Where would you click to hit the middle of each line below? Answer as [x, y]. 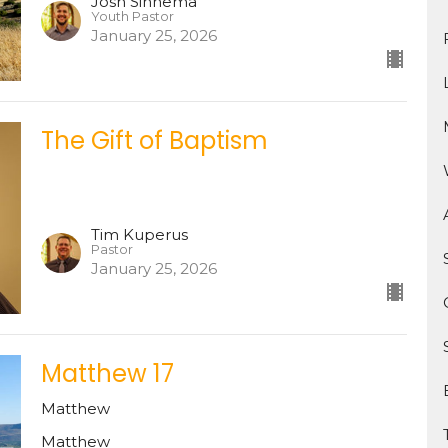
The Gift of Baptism [154, 141]
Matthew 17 [107, 373]
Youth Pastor [132, 17]
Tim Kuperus [139, 234]
